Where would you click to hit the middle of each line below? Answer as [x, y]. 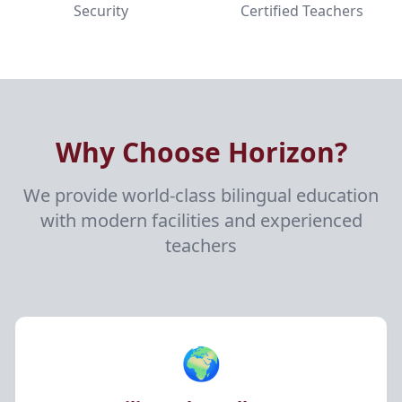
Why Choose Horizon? [201, 152]
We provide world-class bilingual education [201, 195]
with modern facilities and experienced [201, 220]
